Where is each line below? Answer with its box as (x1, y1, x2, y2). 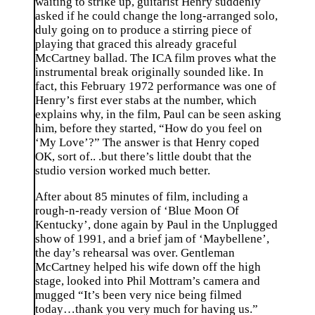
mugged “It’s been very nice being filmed (35, 288, 242, 302)
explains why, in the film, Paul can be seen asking (35, 108, 281, 122)
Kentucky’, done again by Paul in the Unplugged (35, 217, 278, 231)
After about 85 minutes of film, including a (35, 189, 248, 203)
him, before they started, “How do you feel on (35, 122, 262, 136)
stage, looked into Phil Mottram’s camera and (35, 274, 260, 288)
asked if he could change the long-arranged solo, (35, 9, 278, 23)
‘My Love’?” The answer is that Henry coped (35, 136, 259, 150)
